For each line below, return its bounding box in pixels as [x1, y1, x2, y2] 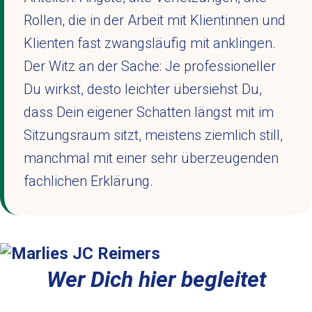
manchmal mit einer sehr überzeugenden [24, 150, 279, 166]
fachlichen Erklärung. [24, 173, 153, 189]
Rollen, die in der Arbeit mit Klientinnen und [24, 12, 286, 29]
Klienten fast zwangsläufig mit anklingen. [24, 35, 276, 52]
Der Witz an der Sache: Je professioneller [24, 58, 276, 75]
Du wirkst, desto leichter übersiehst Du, [24, 81, 262, 97]
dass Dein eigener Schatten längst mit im [24, 104, 274, 120]
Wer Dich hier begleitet [46, 266, 266, 292]
